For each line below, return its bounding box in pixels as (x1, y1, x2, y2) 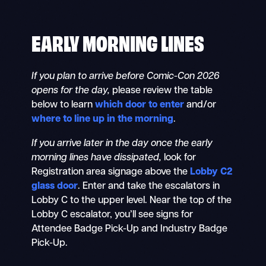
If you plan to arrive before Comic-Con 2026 (31, 72, 220, 82)
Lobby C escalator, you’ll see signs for (31, 210, 193, 220)
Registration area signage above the (31, 167, 190, 177)
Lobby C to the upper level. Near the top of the (31, 195, 232, 205)
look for (161, 153, 196, 163)
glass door (31, 181, 78, 191)
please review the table (109, 86, 213, 96)
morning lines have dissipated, (31, 153, 161, 163)
